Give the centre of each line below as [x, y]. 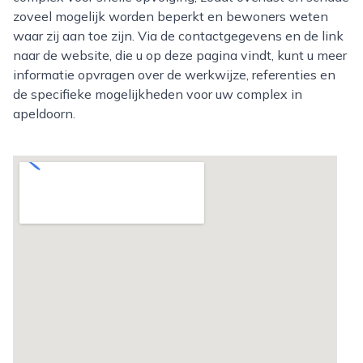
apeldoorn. [44, 113]
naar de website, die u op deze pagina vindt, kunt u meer [180, 55]
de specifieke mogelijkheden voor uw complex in [158, 94]
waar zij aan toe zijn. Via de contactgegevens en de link [178, 36]
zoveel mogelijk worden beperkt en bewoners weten [171, 16]
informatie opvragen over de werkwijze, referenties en [174, 75]
